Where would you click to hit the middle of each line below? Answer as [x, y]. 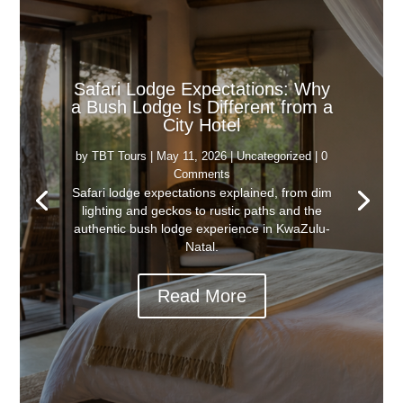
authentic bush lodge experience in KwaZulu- [201, 228]
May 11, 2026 [192, 156]
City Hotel [201, 125]
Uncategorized [274, 156]
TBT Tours [119, 156]
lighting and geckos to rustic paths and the [201, 210]
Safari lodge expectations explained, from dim [201, 192]
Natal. [201, 246]
